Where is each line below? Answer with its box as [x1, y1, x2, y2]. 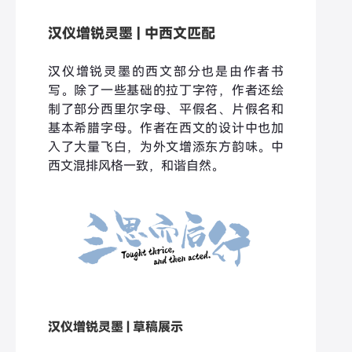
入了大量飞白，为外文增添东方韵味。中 [48, 138, 284, 155]
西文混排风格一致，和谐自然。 [48, 157, 224, 174]
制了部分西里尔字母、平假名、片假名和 [48, 101, 284, 117]
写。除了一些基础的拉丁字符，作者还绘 [48, 82, 284, 98]
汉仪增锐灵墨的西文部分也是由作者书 [48, 63, 284, 79]
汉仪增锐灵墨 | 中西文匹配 [48, 24, 215, 42]
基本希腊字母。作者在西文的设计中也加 [48, 119, 284, 136]
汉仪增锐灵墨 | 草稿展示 [48, 318, 183, 335]
